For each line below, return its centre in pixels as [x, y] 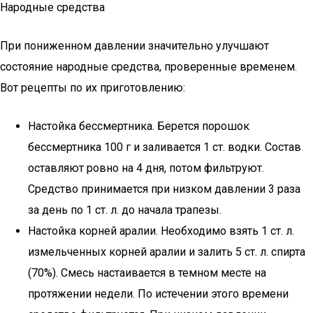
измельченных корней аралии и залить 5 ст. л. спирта [167, 252]
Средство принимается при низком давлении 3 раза [164, 189]
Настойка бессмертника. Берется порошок [139, 126]
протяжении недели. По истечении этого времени [158, 294]
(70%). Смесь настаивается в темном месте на [147, 273]
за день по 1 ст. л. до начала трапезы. [125, 210]
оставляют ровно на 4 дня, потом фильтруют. [146, 168]
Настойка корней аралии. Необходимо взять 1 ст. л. [161, 231]
